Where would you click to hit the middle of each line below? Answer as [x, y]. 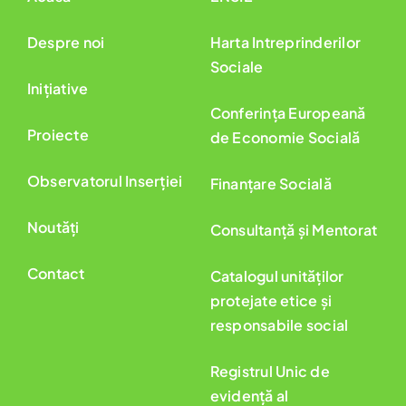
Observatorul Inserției [105, 180]
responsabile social [279, 324]
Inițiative [58, 88]
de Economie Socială [285, 137]
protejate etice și [271, 300]
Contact [56, 273]
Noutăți [53, 227]
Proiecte [58, 134]
